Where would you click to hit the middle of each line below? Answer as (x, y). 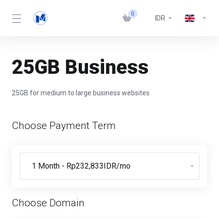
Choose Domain (48, 203)
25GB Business (80, 67)
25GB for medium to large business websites (81, 93)
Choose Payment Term (64, 126)
